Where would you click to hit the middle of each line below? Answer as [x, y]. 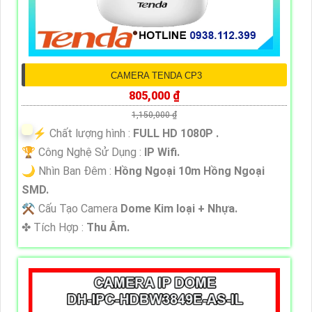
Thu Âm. [108, 227]
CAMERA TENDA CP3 [156, 75]
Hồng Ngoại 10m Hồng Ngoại [189, 171]
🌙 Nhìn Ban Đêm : [68, 171]
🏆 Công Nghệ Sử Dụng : [83, 152]
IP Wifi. [162, 152]
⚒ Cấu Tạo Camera [71, 208]
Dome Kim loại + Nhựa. [179, 208]
